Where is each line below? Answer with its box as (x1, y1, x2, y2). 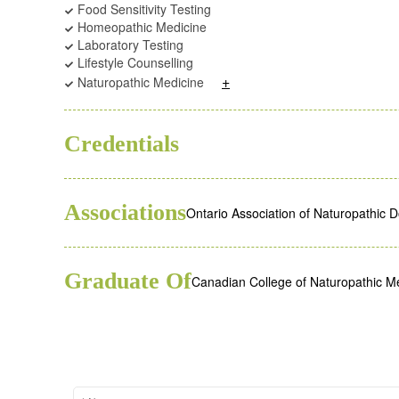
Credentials (64, 131, 179, 157)
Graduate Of (64, 268, 191, 294)
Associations (64, 199, 186, 225)
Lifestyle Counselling (74, 53, 193, 71)
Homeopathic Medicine (74, 18, 207, 36)
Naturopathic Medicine (74, 73, 204, 91)
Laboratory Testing (74, 36, 183, 53)
